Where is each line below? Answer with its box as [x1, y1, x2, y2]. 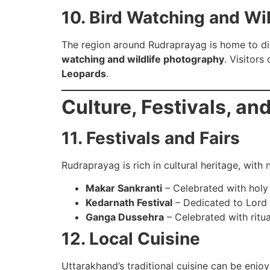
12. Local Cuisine [61, 228, 200, 250]
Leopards [61, 67, 106, 80]
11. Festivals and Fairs [61, 127, 240, 148]
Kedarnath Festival [86, 196, 172, 209]
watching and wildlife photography [61, 53, 224, 66]
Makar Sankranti [86, 182, 162, 195]
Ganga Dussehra [86, 211, 164, 224]
